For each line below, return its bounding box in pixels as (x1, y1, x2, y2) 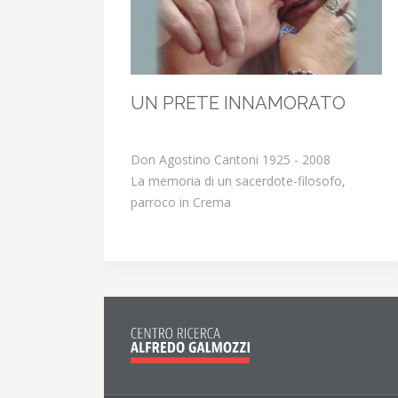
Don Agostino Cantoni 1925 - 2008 (131, 151, 330, 169)
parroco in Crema (131, 194, 231, 211)
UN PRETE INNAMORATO (131, 92, 346, 115)
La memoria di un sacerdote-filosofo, (131, 172, 346, 190)
